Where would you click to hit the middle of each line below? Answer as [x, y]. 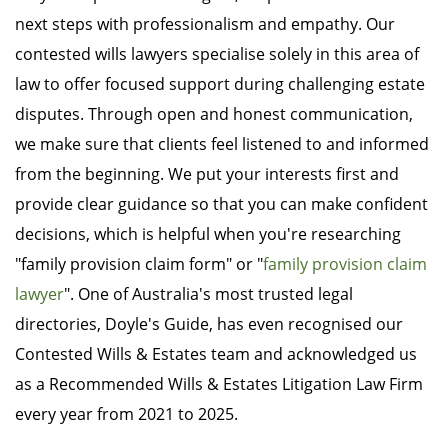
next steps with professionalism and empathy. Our [205, 24]
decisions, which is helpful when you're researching [208, 234]
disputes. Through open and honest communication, [214, 114]
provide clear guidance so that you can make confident [221, 204]
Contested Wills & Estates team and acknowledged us [216, 354]
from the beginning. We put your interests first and [207, 174]
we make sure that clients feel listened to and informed [222, 144]
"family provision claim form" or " [139, 264]
